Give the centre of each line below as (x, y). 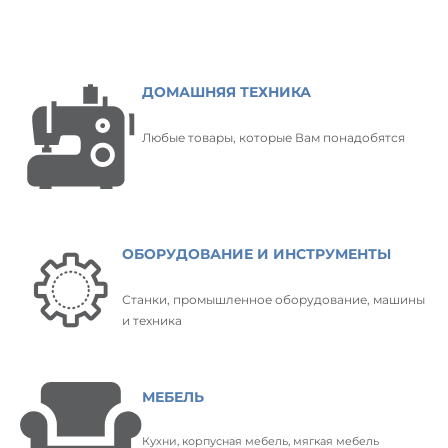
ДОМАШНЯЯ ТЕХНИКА (227, 91)
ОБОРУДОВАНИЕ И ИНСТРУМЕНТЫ (257, 254)
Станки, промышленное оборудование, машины (274, 300)
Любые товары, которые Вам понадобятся (274, 137)
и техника (152, 321)
